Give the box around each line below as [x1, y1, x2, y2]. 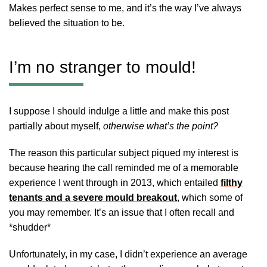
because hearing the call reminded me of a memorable [9, 162, 238, 173]
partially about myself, [9, 120, 103, 131]
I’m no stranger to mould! [9, 57, 196, 76]
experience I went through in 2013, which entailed [9, 177, 221, 188]
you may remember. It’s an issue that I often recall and [9, 207, 234, 218]
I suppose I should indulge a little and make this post [9, 105, 229, 116]
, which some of [177, 192, 243, 203]
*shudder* [9, 222, 51, 232]
